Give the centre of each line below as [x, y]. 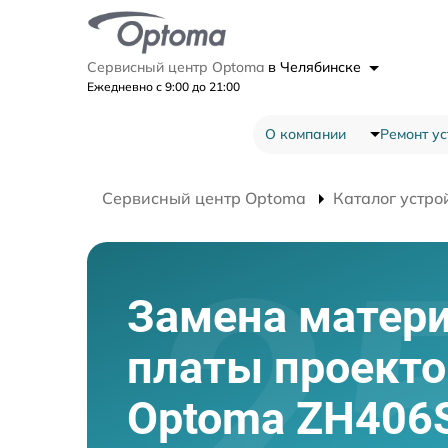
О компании [305, 133]
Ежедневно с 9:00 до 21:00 [163, 86]
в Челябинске [316, 66]
